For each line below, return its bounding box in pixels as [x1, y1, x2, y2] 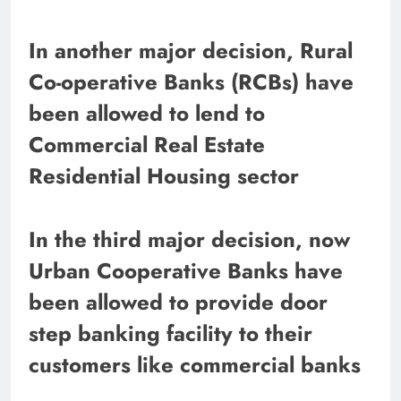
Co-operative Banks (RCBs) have [29, 65, 354, 98]
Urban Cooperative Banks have [29, 254, 343, 286]
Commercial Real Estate [29, 128, 265, 160]
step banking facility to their [29, 317, 312, 349]
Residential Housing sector [29, 159, 299, 192]
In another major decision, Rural [29, 34, 353, 66]
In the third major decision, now [29, 223, 350, 255]
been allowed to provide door [29, 286, 328, 318]
